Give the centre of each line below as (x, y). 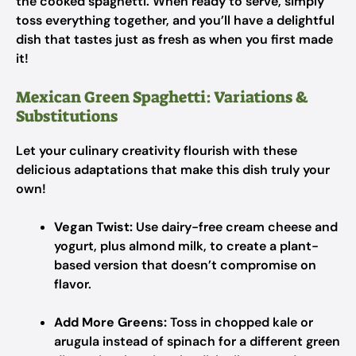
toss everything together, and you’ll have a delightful (175, 20)
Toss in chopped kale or (240, 322)
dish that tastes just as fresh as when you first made (174, 39)
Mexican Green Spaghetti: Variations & (162, 97)
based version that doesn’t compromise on (185, 265)
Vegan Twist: (93, 227)
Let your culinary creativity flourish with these (157, 151)
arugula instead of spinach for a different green (197, 341)
